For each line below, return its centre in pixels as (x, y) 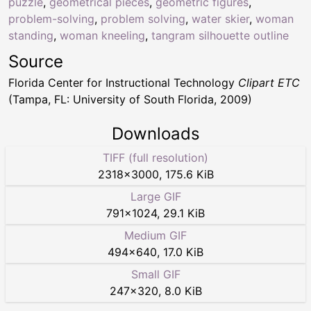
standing (31, 35)
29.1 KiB (184, 213)
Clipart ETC (269, 82)
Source (36, 61)
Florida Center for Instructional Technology (123, 82)
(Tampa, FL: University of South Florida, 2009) (130, 99)
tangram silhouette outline (220, 35)
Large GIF (155, 196)
